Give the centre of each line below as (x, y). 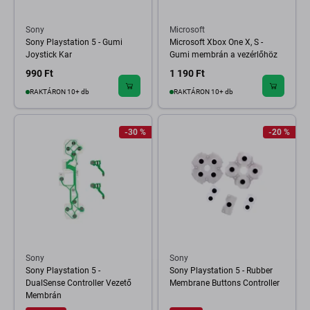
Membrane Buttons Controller (225, 283)
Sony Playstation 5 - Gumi (74, 42)
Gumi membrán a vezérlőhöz (224, 55)
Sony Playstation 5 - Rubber (221, 271)
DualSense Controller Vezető (79, 283)
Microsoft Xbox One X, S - (216, 42)
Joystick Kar (49, 55)
